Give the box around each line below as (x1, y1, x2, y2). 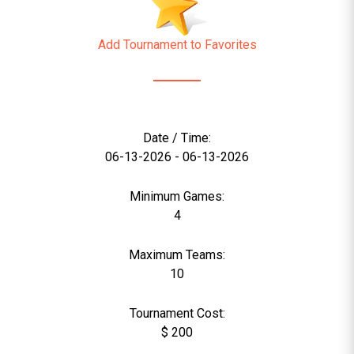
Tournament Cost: (129, 306, 225, 321)
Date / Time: (143, 130, 211, 145)
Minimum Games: (130, 189, 224, 204)
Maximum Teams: (129, 247, 225, 262)
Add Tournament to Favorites (97, 37, 257, 52)
